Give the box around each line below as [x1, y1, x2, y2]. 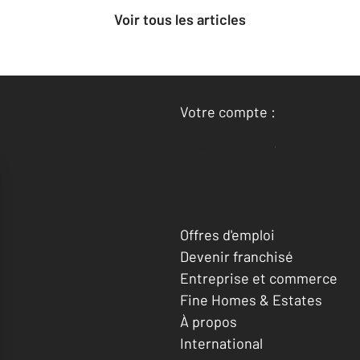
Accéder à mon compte [209, 137, 350, 156]
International [180, 333, 263, 352]
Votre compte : [180, 103, 276, 121]
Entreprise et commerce [180, 268, 337, 287]
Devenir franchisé [180, 247, 293, 265]
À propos [180, 312, 237, 330]
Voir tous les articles [122, 10, 246, 29]
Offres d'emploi [180, 225, 275, 243]
